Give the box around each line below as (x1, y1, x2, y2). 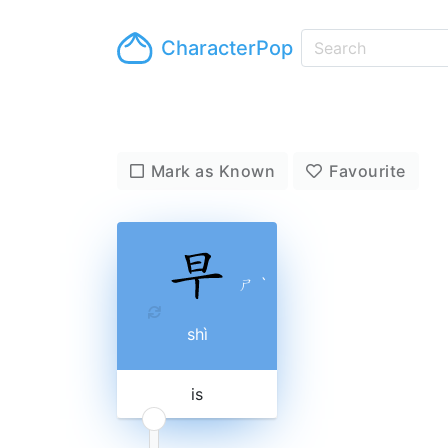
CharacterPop (161, 36, 294, 60)
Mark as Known (150, 161, 276, 181)
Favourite (329, 161, 406, 181)
